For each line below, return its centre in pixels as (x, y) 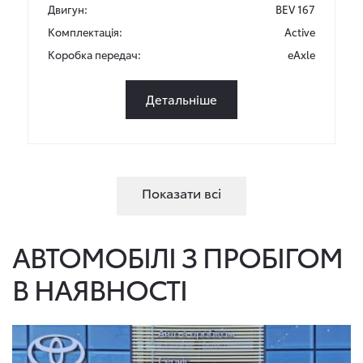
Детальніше (181, 99)
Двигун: (68, 9)
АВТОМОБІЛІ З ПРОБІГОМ (177, 256)
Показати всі (181, 192)
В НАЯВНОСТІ (100, 288)
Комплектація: (85, 32)
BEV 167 (295, 9)
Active (300, 32)
